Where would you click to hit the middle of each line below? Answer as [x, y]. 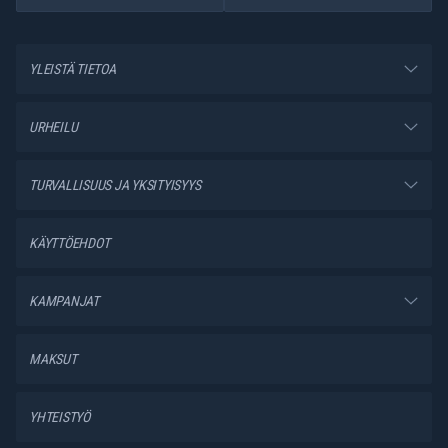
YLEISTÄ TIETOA [72, 69]
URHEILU [53, 127]
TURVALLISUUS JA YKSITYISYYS [115, 185]
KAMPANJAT [64, 301]
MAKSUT [53, 359]
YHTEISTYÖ [59, 417]
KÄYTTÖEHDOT [69, 243]
